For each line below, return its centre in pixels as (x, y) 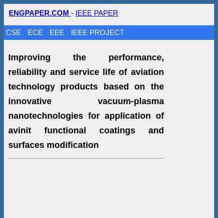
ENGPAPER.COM (40, 13)
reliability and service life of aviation (86, 72)
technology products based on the (86, 86)
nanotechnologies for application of (86, 116)
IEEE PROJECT (98, 32)
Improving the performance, (86, 57)
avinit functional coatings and (86, 130)
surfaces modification (53, 145)
